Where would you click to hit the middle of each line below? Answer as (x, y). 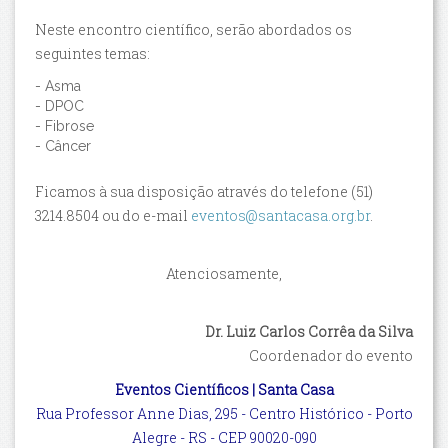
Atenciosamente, (224, 273)
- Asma (58, 85)
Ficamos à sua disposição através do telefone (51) (204, 191)
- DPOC (59, 105)
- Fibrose (64, 125)
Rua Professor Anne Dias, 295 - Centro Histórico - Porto (224, 413)
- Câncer (63, 145)
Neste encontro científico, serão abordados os (193, 29)
